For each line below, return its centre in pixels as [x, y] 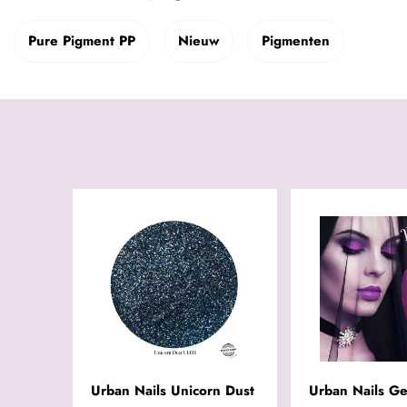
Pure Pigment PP [82, 41]
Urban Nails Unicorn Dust [173, 391]
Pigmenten [296, 41]
